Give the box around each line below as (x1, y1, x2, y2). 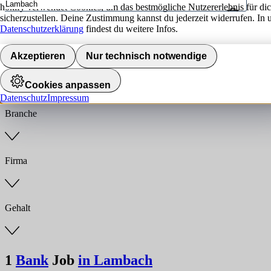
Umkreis (5, 18, 43, 28)
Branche (5, 108, 37, 119)
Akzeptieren (10, 50, 65, 61)
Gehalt (5, 203, 30, 213)
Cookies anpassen (25, 79, 111, 90)
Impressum (47, 92, 89, 103)
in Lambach (78, 252, 152, 268)
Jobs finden (10, 41, 50, 50)
